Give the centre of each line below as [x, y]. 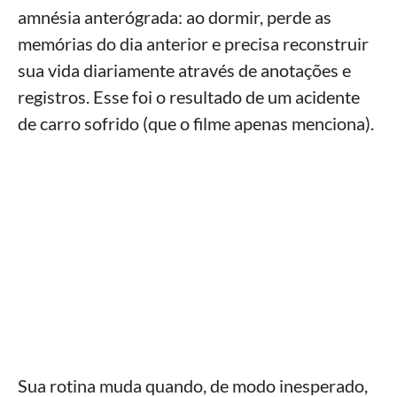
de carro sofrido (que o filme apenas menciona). [196, 123]
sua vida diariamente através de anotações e [184, 70]
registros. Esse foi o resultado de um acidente [189, 97]
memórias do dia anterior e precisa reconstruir [193, 43]
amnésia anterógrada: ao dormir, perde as [175, 17]
